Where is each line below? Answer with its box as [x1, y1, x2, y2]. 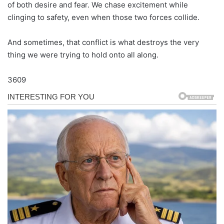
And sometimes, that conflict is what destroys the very [7, 37, 199, 47]
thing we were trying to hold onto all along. [7, 49, 158, 59]
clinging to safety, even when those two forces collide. [7, 12, 199, 22]
